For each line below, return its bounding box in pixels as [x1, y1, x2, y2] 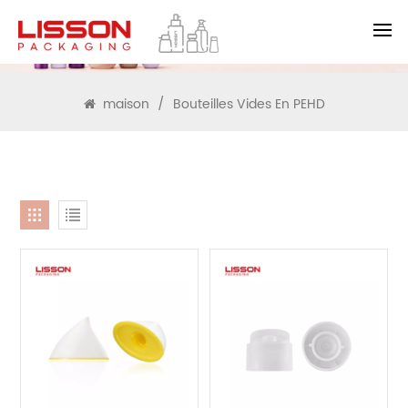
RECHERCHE [132, 17, 275, 56]
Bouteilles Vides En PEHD [172, 94, 325, 115]
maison [98, 94, 153, 115]
